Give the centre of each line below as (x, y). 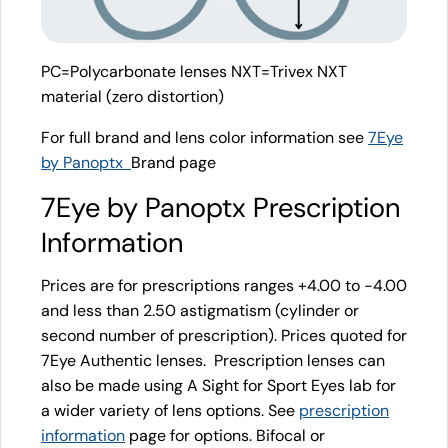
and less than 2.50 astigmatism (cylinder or (200, 311)
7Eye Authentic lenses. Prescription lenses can (213, 361)
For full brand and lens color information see (204, 138)
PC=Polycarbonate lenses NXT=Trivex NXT (194, 72)
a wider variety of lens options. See (170, 411)
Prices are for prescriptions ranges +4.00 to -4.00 (224, 286)
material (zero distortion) (132, 97)
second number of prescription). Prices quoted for (224, 336)
